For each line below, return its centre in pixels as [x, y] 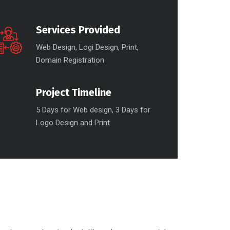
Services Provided [78, 30]
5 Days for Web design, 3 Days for [93, 110]
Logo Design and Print [73, 123]
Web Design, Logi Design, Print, [87, 47]
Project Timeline [73, 92]
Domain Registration [70, 60]
